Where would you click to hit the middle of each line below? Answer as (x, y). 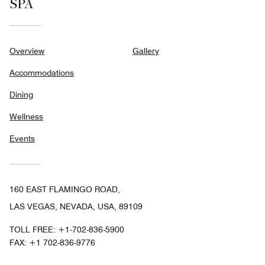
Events (22, 139)
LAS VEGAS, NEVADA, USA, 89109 (76, 207)
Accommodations (42, 73)
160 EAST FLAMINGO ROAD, (65, 190)
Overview (27, 51)
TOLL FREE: (34, 230)
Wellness (26, 117)
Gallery (146, 51)
